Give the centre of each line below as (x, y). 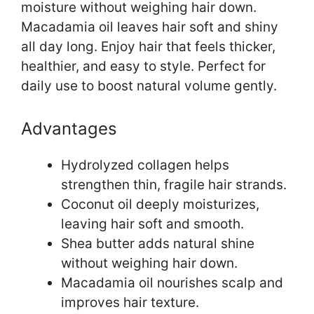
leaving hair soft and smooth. (152, 224)
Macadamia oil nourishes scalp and (172, 282)
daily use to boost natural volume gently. (149, 86)
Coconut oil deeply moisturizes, (160, 204)
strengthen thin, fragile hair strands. (174, 184)
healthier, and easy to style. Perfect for (143, 67)
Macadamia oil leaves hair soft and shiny (150, 27)
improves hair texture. (130, 302)
